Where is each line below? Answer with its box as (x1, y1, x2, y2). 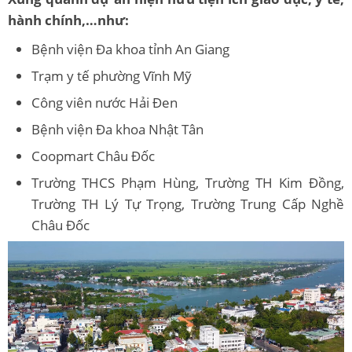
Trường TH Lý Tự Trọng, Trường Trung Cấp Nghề (31, 195, 344, 214)
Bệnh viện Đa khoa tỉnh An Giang (31, 40, 229, 59)
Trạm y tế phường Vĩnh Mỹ (31, 67, 192, 86)
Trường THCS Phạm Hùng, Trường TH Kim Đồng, (31, 174, 344, 192)
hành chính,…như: (8, 11, 129, 30)
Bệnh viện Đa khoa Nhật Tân (31, 120, 203, 139)
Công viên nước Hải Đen (31, 93, 178, 112)
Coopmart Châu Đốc (31, 147, 155, 166)
